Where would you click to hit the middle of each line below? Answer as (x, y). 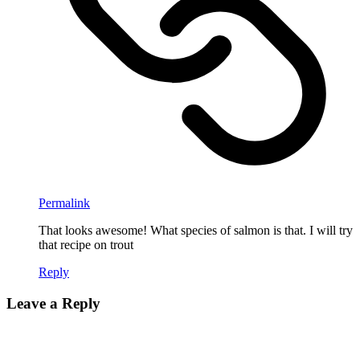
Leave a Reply (53, 303)
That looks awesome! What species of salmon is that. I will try (196, 230)
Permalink (64, 202)
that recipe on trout (86, 244)
